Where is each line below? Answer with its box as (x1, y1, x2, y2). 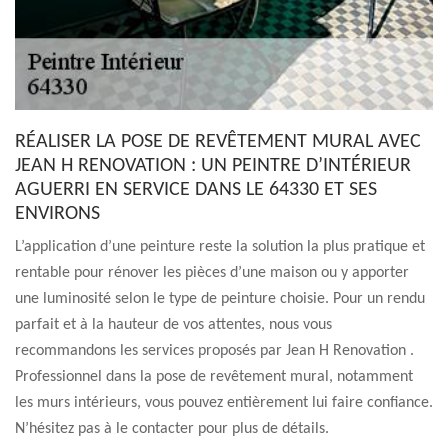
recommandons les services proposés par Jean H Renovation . (15, 343, 414, 359)
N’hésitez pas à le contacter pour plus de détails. (15, 421, 329, 437)
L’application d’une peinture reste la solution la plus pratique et (15, 239, 425, 255)
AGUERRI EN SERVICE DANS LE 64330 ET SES (15, 180, 377, 200)
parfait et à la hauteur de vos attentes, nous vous (15, 317, 332, 333)
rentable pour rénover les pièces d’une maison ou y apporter (15, 265, 409, 281)
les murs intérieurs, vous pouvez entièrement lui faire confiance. (15, 395, 433, 411)
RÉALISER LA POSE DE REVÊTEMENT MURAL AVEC (15, 132, 421, 152)
